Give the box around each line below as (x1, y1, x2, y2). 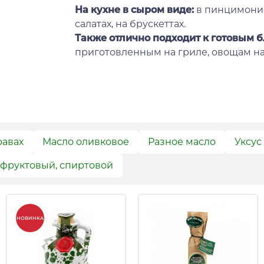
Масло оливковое (42, 136, 129, 147)
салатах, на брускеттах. (75, 18, 186, 29)
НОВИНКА (16, 215, 44, 222)
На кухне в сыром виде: (75, 4, 196, 15)
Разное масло (147, 136, 216, 147)
